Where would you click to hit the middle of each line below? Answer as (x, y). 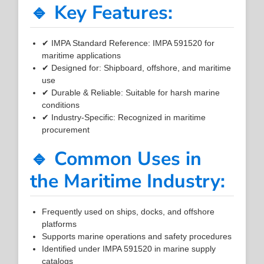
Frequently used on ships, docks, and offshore (128, 211)
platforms (60, 224)
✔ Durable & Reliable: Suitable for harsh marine (131, 92)
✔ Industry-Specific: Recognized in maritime (124, 117)
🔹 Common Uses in (116, 159)
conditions (61, 105)
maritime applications (82, 55)
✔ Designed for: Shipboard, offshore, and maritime (137, 67)
